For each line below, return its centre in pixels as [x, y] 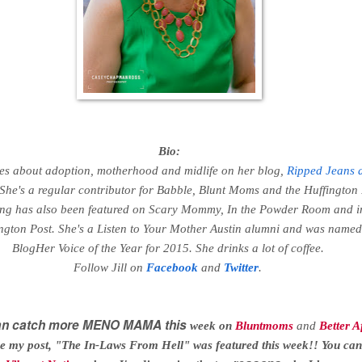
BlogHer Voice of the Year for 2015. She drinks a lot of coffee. [169, 247]
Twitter [241, 267]
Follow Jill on [110, 267]
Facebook [172, 267]
